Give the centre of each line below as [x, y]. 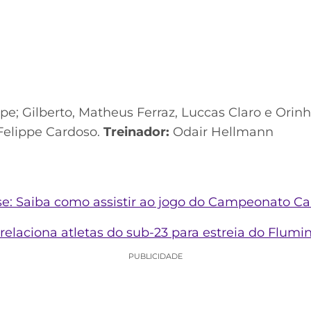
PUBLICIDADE [155, 257]
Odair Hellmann [221, 132]
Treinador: [136, 132]
